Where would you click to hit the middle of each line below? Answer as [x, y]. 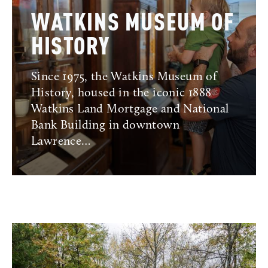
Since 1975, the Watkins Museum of [124, 77]
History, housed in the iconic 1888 [121, 94]
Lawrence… [61, 142]
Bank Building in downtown [105, 126]
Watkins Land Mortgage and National [130, 110]
